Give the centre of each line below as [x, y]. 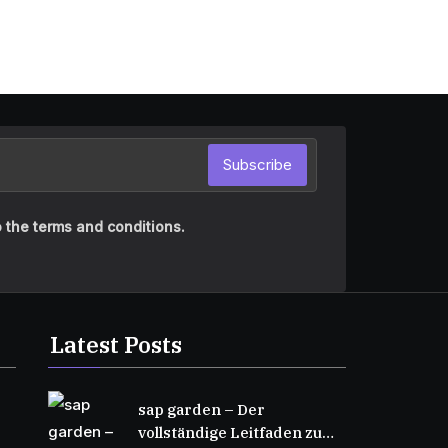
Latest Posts [115, 344]
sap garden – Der [201, 409]
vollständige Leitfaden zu [229, 432]
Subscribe [257, 164]
